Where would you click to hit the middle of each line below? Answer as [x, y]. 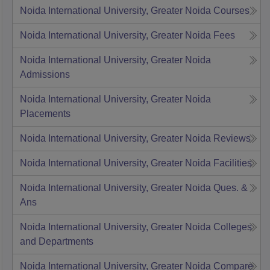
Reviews [232, 139]
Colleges [233, 227]
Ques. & [231, 188]
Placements [45, 114]
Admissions [45, 75]
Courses [231, 11]
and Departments [57, 242]
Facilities [233, 163]
